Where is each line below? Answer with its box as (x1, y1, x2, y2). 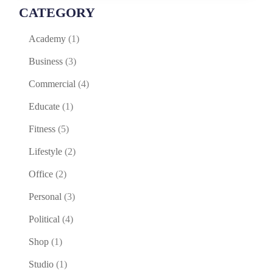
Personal (29, 191, 62, 202)
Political (29, 213, 60, 224)
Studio (29, 258, 54, 269)
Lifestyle (29, 146, 62, 157)
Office (29, 168, 53, 179)
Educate (29, 101, 60, 112)
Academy (29, 33, 66, 44)
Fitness (29, 123, 55, 134)
